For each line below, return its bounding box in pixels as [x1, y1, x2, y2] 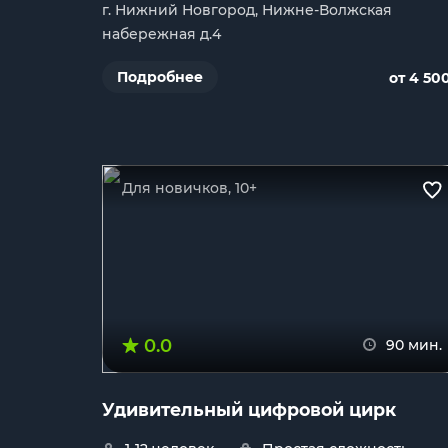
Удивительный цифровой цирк [102, 399, 396, 420]
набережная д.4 [102, 25, 221, 43]
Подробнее [117, 68, 203, 86]
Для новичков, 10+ [122, 179, 257, 197]
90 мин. [386, 336, 442, 354]
